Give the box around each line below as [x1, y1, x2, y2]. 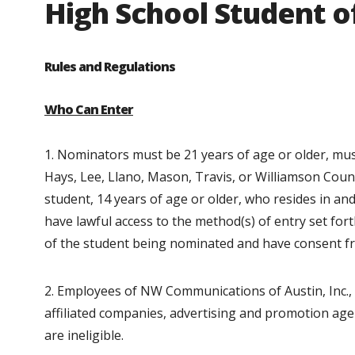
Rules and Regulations [44, 58, 175, 75]
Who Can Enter [44, 101, 133, 118]
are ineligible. [44, 326, 124, 344]
